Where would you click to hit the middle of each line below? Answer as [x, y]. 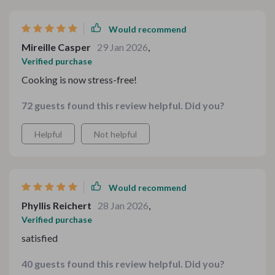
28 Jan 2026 [123, 205]
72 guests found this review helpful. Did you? [123, 105]
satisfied [40, 238]
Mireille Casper [56, 47]
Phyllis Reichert [56, 205]
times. [34, 10]
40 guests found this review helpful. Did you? [123, 264]
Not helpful [115, 134]
